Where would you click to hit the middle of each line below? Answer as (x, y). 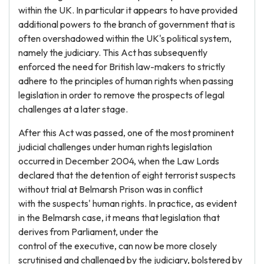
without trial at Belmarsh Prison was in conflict (110, 189)
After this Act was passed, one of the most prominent (126, 133)
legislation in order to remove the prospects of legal (121, 95)
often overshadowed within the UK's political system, (125, 38)
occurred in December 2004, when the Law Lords (119, 161)
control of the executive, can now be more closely (118, 246)
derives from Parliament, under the (88, 232)
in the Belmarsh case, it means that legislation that (119, 217)
